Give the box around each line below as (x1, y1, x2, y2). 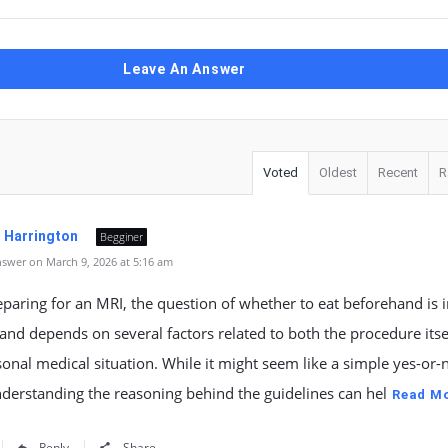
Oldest (319, 165, 357, 180)
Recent (378, 165, 418, 180)
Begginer (100, 229, 143, 244)
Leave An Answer (123, 61, 246, 77)
